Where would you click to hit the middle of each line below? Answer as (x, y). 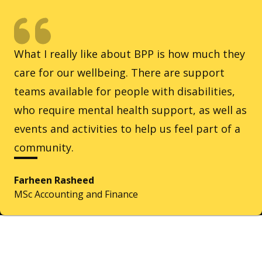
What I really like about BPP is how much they (130, 54)
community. (44, 148)
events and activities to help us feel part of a (127, 129)
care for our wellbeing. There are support (119, 73)
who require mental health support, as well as (130, 110)
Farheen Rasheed (54, 180)
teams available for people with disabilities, (125, 92)
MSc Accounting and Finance (76, 194)
